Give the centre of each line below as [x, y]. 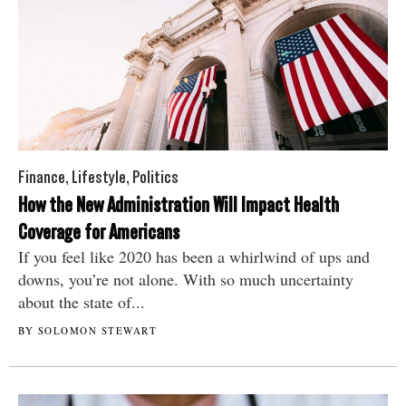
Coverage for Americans [99, 232]
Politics [155, 177]
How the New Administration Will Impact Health [179, 204]
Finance [42, 177]
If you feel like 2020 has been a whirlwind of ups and [194, 256]
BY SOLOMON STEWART [87, 330]
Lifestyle [99, 177]
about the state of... [82, 301]
